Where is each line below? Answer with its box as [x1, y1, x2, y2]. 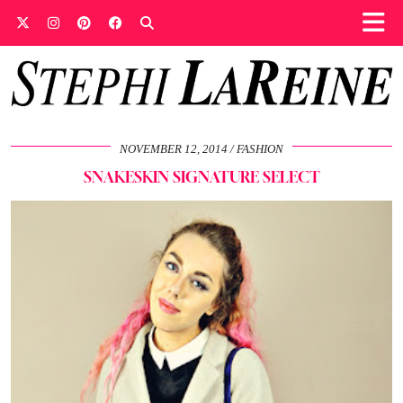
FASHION [237, 141, 283, 156]
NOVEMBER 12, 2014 [120, 141, 228, 156]
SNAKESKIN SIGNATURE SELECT [83, 166, 320, 186]
